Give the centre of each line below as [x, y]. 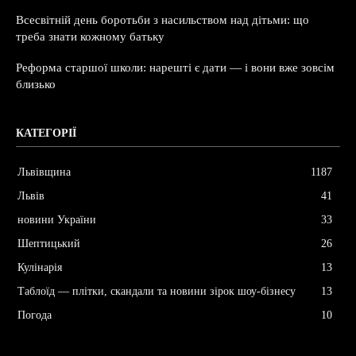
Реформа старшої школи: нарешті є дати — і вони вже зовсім [175, 68]
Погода [35, 315]
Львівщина [44, 172]
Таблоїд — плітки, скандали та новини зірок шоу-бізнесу [157, 292]
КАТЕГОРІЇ [46, 133]
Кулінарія [40, 268]
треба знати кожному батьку [90, 37]
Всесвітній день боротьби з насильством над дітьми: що [163, 20]
